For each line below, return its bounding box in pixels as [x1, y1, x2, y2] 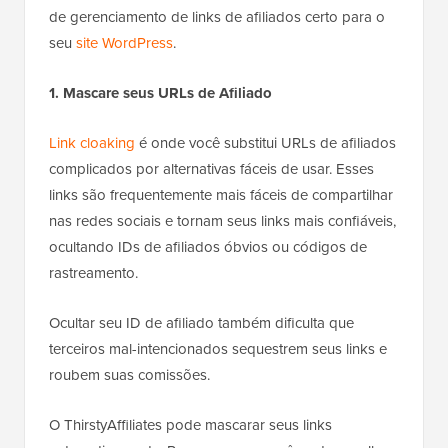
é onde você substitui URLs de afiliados [135, 132, 396, 155]
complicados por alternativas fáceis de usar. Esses [49, 158, 374, 181]
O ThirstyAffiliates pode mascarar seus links [49, 414, 332, 437]
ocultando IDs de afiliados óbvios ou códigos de [49, 236, 367, 259]
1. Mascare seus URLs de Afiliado [49, 82, 272, 105]
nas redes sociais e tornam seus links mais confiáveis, [49, 210, 396, 233]
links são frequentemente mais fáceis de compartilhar [49, 184, 393, 207]
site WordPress [76, 32, 173, 55]
